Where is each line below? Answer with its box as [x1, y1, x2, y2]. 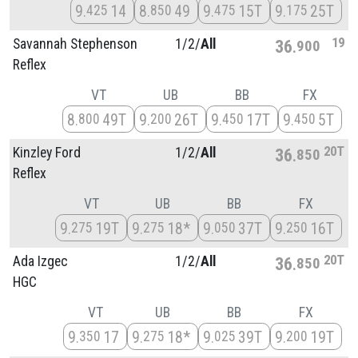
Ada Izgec [13, 253, 68, 269]
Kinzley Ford [13, 144, 81, 161]
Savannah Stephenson [13, 35, 137, 52]
